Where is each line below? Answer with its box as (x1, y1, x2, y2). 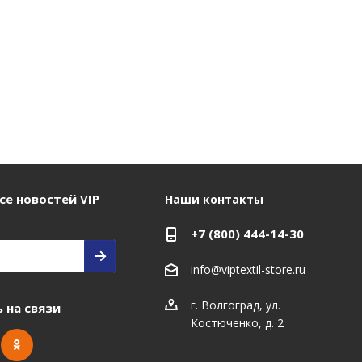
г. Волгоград (190, 297, 259, 313)
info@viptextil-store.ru (190, 262, 305, 277)
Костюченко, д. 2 (190, 315, 284, 330)
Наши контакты (164, 191, 263, 207)
